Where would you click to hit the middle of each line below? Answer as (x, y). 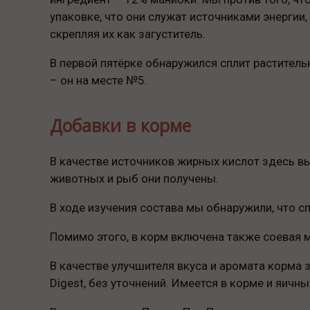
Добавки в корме (120, 126)
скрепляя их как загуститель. (128, 34)
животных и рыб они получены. (134, 179)
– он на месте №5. (99, 80)
